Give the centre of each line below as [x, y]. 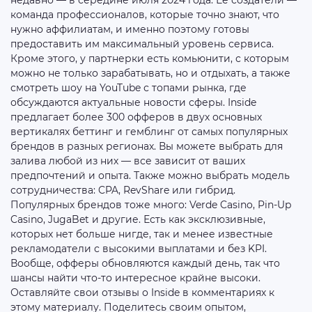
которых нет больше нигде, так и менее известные [142, 234]
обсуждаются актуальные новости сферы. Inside [133, 102]
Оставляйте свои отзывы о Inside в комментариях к [142, 292]
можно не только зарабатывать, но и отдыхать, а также [150, 73]
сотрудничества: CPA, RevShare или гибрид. [123, 190]
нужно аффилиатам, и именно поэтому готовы [130, 29]
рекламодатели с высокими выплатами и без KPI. [139, 249]
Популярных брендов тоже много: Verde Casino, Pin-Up [151, 205]
